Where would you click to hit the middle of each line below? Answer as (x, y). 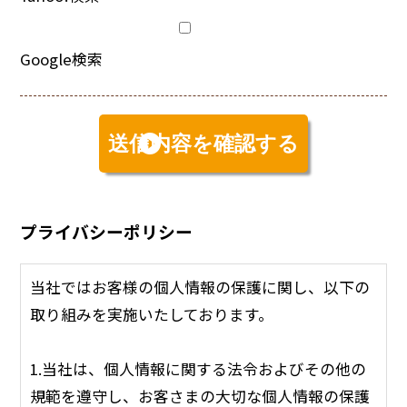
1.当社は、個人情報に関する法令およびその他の (199, 368)
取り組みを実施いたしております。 (152, 314)
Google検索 (62, 59)
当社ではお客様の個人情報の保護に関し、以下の (200, 287)
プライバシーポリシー (107, 231)
